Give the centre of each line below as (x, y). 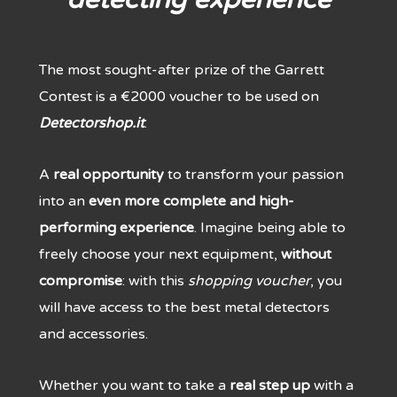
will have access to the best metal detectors (184, 307)
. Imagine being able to (270, 227)
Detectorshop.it (92, 123)
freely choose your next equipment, (160, 254)
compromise (81, 280)
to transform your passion (254, 174)
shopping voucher (249, 280)
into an (64, 201)
